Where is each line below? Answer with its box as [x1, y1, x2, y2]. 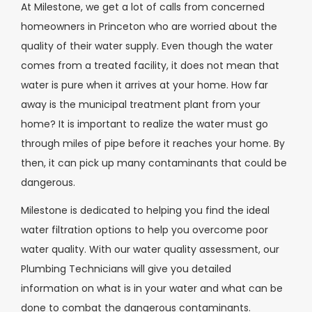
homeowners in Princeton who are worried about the [21, 19, 277, 33]
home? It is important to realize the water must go [21, 116, 268, 131]
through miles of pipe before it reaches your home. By [21, 136, 285, 150]
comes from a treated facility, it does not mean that [21, 58, 279, 72]
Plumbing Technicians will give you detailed [21, 262, 231, 276]
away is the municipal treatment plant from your [21, 97, 260, 111]
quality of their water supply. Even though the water [21, 38, 273, 53]
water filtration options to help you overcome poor [21, 223, 268, 237]
